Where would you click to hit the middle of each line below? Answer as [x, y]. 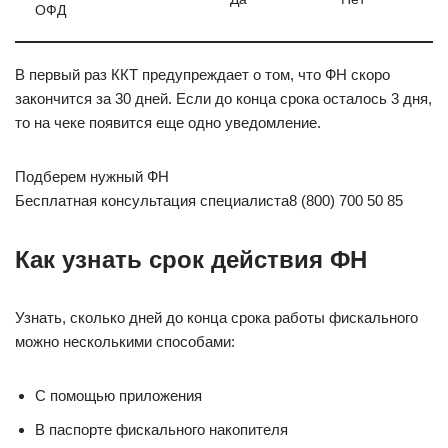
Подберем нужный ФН [92, 176]
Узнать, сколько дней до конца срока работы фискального [216, 317]
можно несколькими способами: [125, 341]
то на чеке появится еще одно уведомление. [168, 122]
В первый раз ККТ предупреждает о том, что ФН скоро [202, 74]
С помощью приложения [118, 395]
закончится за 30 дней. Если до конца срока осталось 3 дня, [223, 98]
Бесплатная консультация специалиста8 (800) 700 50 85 [209, 200]
